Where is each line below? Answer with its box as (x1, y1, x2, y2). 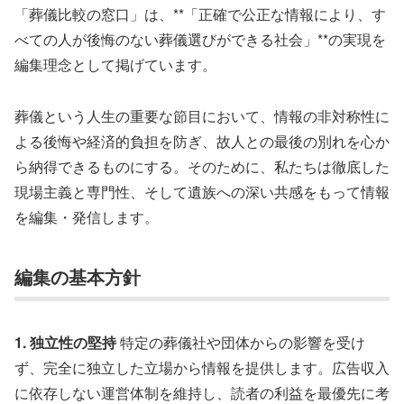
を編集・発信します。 (14, 206, 159, 227)
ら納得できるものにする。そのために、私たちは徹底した (14, 155, 390, 177)
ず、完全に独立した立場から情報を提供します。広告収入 (14, 357, 390, 379)
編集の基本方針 (14, 262, 141, 289)
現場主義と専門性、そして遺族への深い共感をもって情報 (14, 180, 390, 202)
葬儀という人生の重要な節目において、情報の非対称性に (14, 105, 390, 126)
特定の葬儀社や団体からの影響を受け (116, 332, 365, 353)
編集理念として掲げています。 (14, 54, 216, 76)
